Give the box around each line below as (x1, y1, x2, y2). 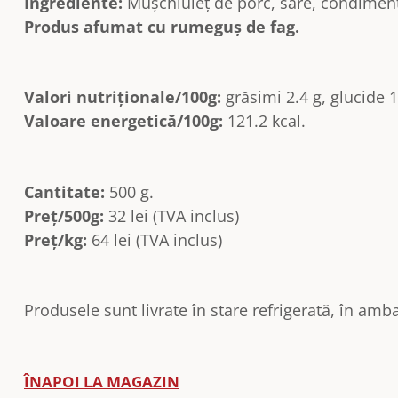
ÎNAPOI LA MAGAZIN (24, 370, 179, 392)
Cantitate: (24, 180, 105, 203)
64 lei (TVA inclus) (87, 228, 222, 251)
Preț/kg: (24, 228, 87, 251)
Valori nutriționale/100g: (24, 86, 221, 108)
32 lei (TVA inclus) (104, 204, 239, 227)
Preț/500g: (24, 204, 104, 227)
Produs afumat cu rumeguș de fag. (24, 15, 299, 37)
